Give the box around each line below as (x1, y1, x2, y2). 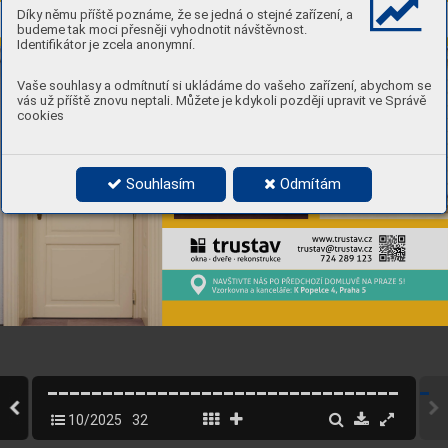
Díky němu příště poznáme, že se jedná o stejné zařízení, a (17, 6, 353, 22)
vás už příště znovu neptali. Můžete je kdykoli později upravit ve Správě (17, 92, 426, 108)
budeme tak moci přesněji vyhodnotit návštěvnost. (17, 21, 307, 37)
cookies (17, 107, 64, 123)
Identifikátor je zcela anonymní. (17, 36, 195, 52)
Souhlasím (121, 175, 195, 193)
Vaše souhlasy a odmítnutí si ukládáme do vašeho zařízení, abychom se (17, 77, 431, 93)
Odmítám (276, 175, 342, 193)
